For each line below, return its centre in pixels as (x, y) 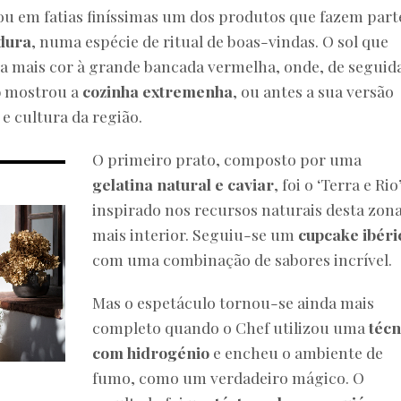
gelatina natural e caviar (183, 184)
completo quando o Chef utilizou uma (231, 328)
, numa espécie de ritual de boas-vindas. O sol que (210, 41)
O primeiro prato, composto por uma (227, 159)
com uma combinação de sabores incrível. (243, 260)
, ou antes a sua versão (313, 91)
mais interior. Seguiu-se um (196, 235)
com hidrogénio (151, 353)
